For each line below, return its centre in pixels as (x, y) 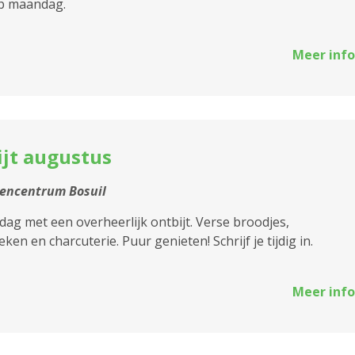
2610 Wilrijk (146, 29)
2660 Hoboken (155, 64)
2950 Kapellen (154, 99)
